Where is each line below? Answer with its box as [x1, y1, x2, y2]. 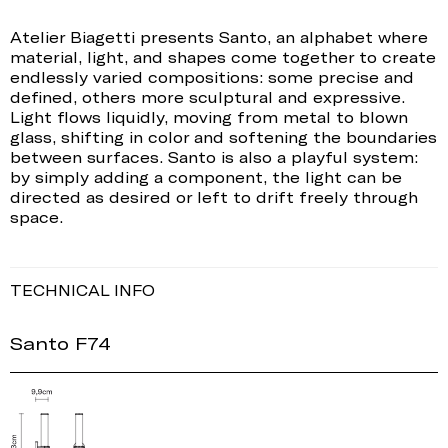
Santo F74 [10, 332, 111, 355]
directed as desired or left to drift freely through [10, 188, 418, 207]
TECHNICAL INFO [10, 281, 155, 300]
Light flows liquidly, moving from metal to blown [10, 108, 408, 127]
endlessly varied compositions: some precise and [10, 68, 414, 87]
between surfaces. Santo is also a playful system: [10, 148, 418, 167]
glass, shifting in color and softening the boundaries [10, 128, 437, 147]
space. [10, 208, 63, 227]
